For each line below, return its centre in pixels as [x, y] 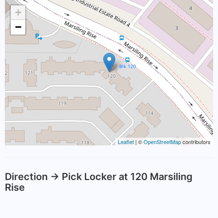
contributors [196, 142]
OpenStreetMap [162, 142]
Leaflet [126, 142]
